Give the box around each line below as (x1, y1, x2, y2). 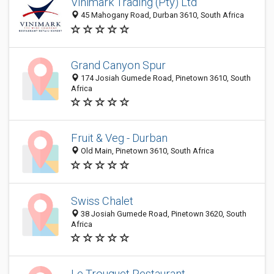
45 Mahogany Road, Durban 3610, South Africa (79, 10, 244, 20)
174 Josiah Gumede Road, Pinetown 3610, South (79, 73, 251, 83)
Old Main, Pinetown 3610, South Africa (79, 146, 214, 156)
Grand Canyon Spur (71, 59, 166, 72)
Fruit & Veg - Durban (71, 131, 168, 145)
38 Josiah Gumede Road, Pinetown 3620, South (79, 209, 246, 218)
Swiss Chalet (71, 194, 133, 207)
